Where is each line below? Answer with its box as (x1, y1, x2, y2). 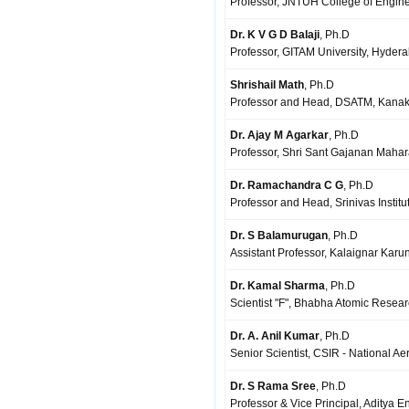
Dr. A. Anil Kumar (230, 330, 320, 342)
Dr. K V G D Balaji (230, 28, 320, 41)
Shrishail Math (230, 79, 304, 91)
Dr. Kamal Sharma (230, 279, 325, 292)
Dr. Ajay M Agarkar (230, 129, 329, 142)
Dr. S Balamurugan (230, 229, 328, 242)
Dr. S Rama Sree (230, 380, 316, 393)
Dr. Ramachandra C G (230, 179, 343, 192)
